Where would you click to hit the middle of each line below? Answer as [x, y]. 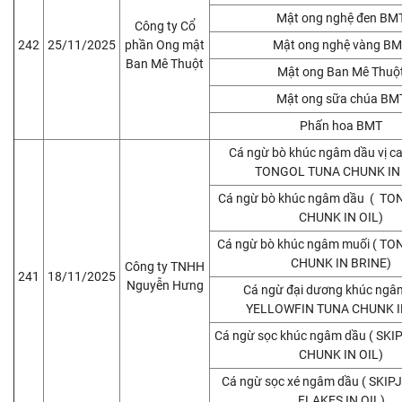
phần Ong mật [165, 44]
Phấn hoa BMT [341, 125]
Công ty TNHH [165, 266]
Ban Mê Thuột [165, 63]
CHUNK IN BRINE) [341, 262]
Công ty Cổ [165, 26]
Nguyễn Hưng [165, 285]
